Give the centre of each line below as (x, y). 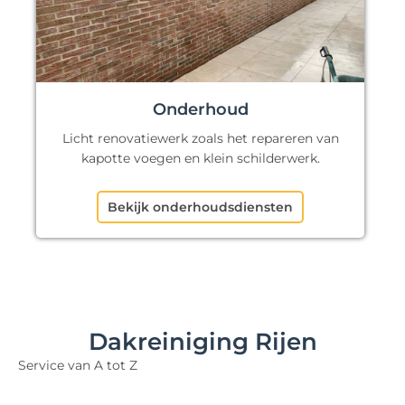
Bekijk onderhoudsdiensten (201, 207)
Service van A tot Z (78, 366)
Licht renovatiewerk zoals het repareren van (200, 139)
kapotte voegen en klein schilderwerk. (200, 159)
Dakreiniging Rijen (202, 342)
